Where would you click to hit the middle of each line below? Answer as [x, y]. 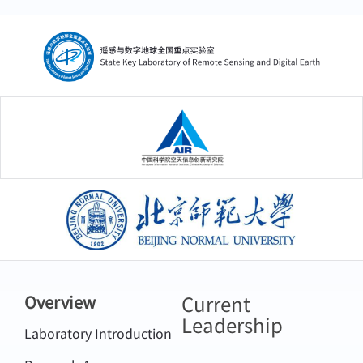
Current [216, 304]
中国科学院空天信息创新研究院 [181, 137]
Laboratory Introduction [98, 333]
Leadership [232, 325]
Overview [60, 302]
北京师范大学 [181, 219]
